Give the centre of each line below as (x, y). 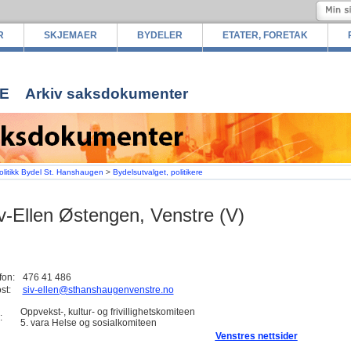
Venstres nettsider (256, 336)
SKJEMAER (70, 35)
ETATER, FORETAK (265, 35)
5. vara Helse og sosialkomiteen (88, 323)
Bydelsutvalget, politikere (157, 172)
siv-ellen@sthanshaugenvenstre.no (98, 290)
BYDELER (159, 35)
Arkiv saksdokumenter (106, 94)
